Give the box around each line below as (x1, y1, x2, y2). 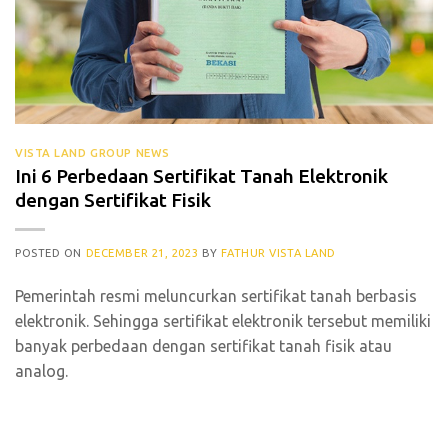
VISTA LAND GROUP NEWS (15, 146, 170, 159)
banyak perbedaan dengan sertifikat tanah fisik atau (15, 337, 392, 356)
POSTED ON (15, 247, 86, 260)
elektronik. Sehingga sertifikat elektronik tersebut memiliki (15, 312, 431, 331)
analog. (15, 362, 68, 381)
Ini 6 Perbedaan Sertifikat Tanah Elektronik (15, 165, 388, 188)
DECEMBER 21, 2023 (85, 247, 199, 260)
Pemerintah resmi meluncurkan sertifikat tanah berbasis (15, 287, 417, 306)
